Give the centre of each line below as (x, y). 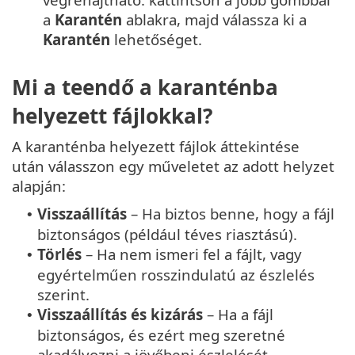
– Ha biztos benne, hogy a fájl (231, 214)
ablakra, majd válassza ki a (214, 19)
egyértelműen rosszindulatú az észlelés (176, 275)
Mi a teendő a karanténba (145, 88)
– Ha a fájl (238, 315)
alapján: (39, 186)
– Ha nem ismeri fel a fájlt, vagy (192, 254)
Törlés (59, 254)
